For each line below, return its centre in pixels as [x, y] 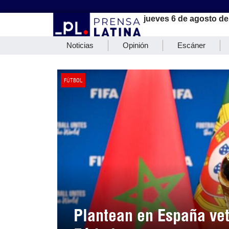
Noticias [80, 45]
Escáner [191, 45]
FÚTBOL [73, 80]
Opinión [135, 45]
